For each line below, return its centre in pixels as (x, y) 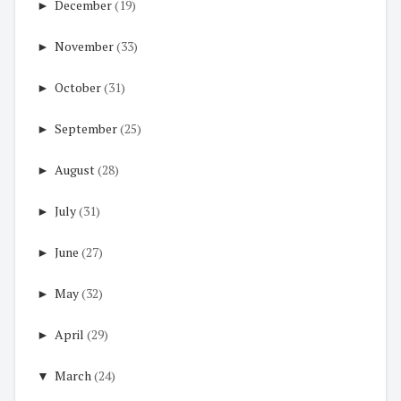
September (86, 129)
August (75, 170)
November (84, 47)
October (78, 88)
